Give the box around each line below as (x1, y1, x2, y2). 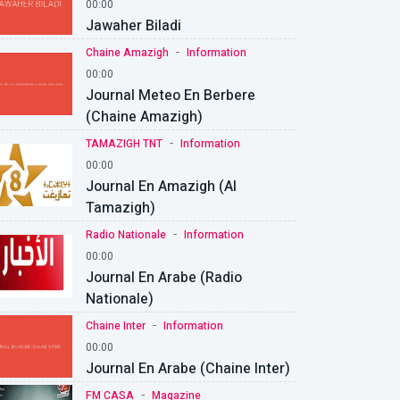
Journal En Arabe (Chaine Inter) (86, 357, 290, 379)
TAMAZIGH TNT (86, 135, 162, 152)
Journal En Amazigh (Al (86, 175, 237, 197)
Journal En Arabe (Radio (86, 266, 242, 288)
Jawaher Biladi (86, 14, 181, 37)
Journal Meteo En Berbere (86, 84, 255, 106)
